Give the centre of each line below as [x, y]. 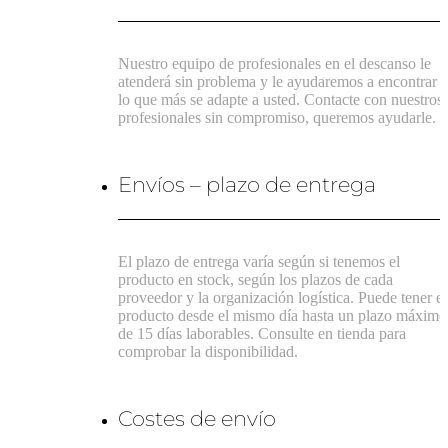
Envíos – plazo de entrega [247, 184]
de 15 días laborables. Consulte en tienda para [262, 334]
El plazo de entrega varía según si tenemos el [259, 262]
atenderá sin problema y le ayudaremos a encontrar [278, 82]
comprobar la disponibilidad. [208, 352]
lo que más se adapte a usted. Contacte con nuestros [281, 100]
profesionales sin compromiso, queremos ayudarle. [277, 118]
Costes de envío [197, 418]
